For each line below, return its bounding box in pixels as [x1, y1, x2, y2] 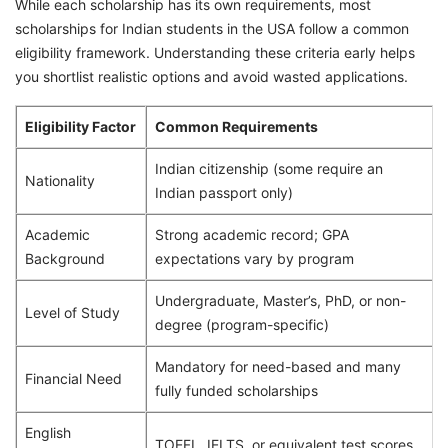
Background [25, 249, 105, 267]
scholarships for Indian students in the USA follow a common [15, 19, 409, 37]
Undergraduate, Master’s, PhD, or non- [155, 291, 406, 309]
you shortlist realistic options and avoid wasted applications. [15, 67, 408, 85]
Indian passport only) [155, 183, 293, 201]
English [25, 423, 71, 441]
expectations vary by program [155, 249, 354, 267]
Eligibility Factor [25, 117, 136, 135]
